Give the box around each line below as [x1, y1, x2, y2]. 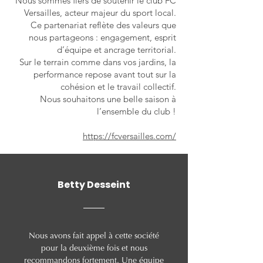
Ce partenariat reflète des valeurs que [31, 19, 176, 31]
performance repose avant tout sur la [33, 69, 176, 80]
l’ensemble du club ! [97, 106, 176, 117]
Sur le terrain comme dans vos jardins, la [19, 56, 176, 68]
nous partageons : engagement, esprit [29, 32, 176, 43]
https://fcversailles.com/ [83, 130, 176, 141]
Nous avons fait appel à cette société [29, 232, 159, 241]
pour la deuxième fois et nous [41, 245, 147, 253]
